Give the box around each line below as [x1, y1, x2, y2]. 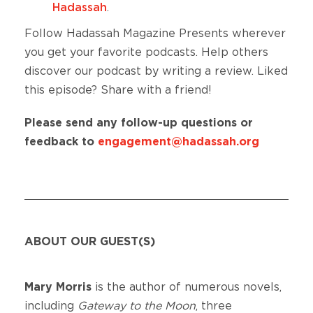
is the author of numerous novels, [92, 282, 282, 293]
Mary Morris [24, 282, 92, 293]
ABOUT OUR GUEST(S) [24, 236, 155, 248]
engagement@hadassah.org [98, 136, 259, 148]
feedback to [24, 136, 98, 148]
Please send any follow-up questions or [24, 117, 253, 129]
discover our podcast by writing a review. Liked [24, 66, 288, 78]
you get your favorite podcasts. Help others [24, 47, 268, 59]
